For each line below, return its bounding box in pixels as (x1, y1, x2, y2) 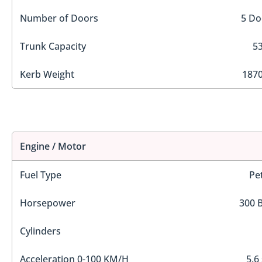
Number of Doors (20, 12, 98, 25)
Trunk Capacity (20, 40, 86, 53)
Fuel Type (20, 168, 61, 181)
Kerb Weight (20, 68, 74, 81)
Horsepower (20, 196, 75, 209)
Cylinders (20, 224, 61, 237)
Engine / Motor (20, 139, 86, 153)
